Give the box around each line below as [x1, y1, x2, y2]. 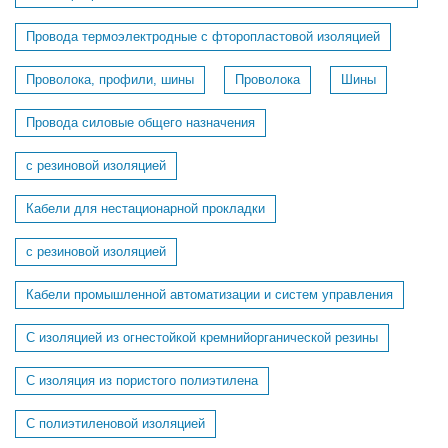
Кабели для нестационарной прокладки [26, 201, 265, 216]
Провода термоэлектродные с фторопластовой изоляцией [26, 29, 380, 44]
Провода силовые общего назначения [26, 115, 255, 130]
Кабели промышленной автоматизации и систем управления [26, 287, 393, 302]
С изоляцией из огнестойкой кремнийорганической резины [26, 330, 378, 345]
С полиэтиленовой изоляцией [26, 416, 205, 431]
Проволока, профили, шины [26, 72, 194, 87]
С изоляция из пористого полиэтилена [26, 373, 258, 388]
